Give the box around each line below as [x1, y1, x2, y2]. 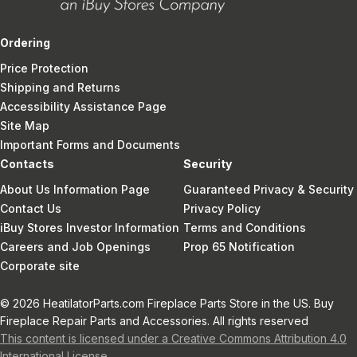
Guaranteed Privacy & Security [182, 182, 354, 196]
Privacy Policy [182, 201, 261, 215]
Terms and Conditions [182, 220, 306, 234]
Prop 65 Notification [182, 239, 295, 253]
